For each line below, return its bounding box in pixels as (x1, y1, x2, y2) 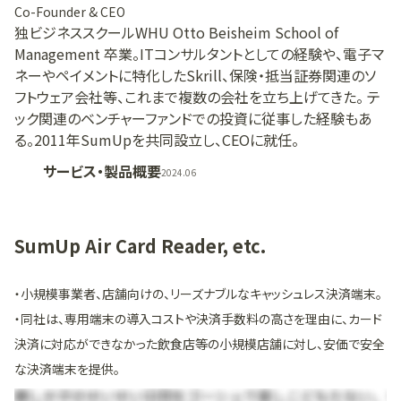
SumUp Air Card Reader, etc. (14, 232, 266, 259)
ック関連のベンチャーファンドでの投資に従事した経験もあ (14, 107, 372, 130)
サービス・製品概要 (43, 163, 161, 181)
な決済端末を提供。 (14, 359, 120, 378)
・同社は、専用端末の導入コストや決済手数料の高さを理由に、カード (14, 309, 382, 328)
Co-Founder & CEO (14, 3, 125, 21)
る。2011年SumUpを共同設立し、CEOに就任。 (14, 129, 299, 151)
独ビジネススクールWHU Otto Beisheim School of (14, 21, 338, 44)
